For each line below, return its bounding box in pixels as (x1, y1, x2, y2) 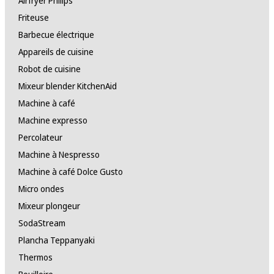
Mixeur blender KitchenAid (18, 80, 117, 92)
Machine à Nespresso (18, 149, 100, 161)
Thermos (18, 251, 53, 264)
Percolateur (18, 131, 62, 144)
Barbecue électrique (18, 29, 94, 41)
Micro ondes (18, 183, 64, 195)
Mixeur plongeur (18, 200, 80, 212)
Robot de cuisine (18, 63, 81, 75)
